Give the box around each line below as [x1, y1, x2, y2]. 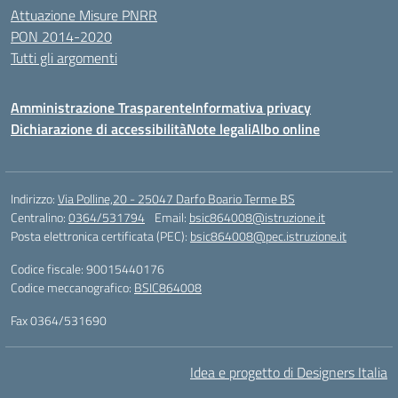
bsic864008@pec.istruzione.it [190, 227, 346, 245]
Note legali [187, 118, 251, 139]
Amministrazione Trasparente [11, 97, 192, 118]
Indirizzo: [11, 189, 58, 208]
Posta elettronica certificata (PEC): [11, 227, 190, 245]
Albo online [251, 118, 320, 139]
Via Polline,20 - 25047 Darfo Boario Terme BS [58, 189, 295, 208]
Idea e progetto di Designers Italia [190, 362, 387, 383]
